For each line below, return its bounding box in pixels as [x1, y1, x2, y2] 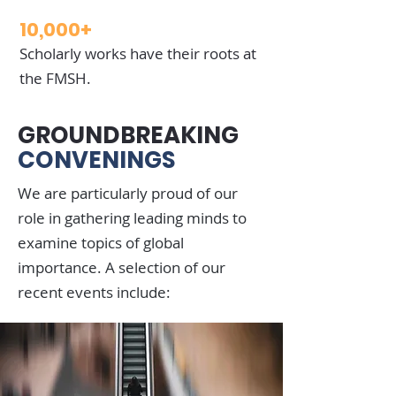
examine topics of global [18, 232, 184, 253]
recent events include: [18, 282, 171, 302]
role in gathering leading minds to [18, 208, 247, 228]
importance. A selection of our [18, 257, 225, 278]
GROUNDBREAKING [18, 119, 239, 151]
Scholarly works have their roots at [19, 43, 256, 64]
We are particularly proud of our [18, 183, 238, 203]
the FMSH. [19, 68, 91, 88]
